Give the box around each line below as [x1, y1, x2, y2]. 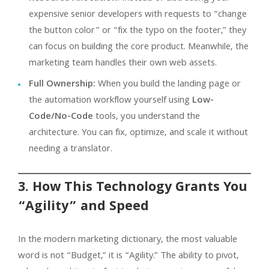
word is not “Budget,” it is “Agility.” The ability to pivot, [18, 248, 239, 264]
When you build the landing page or [95, 76, 241, 92]
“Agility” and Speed [18, 196, 149, 219]
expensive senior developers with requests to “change [29, 7, 247, 23]
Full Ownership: [29, 76, 95, 92]
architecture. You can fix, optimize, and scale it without [29, 125, 248, 141]
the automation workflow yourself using [29, 92, 192, 109]
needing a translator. [29, 141, 112, 157]
